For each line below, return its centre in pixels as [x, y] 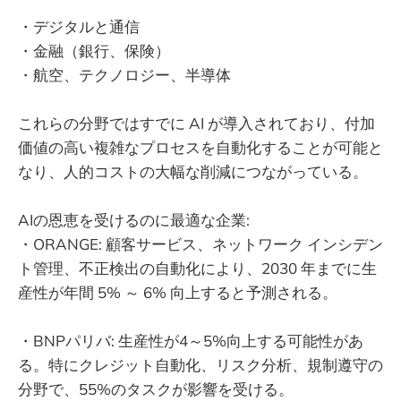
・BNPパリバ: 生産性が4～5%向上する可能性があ [191, 340]
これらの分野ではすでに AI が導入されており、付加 [196, 123]
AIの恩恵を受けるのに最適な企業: [134, 219]
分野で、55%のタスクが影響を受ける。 [156, 388]
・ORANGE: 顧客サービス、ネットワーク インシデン [200, 243]
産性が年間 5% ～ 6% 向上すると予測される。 [178, 292]
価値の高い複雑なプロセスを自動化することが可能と [200, 147]
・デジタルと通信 [79, 26]
